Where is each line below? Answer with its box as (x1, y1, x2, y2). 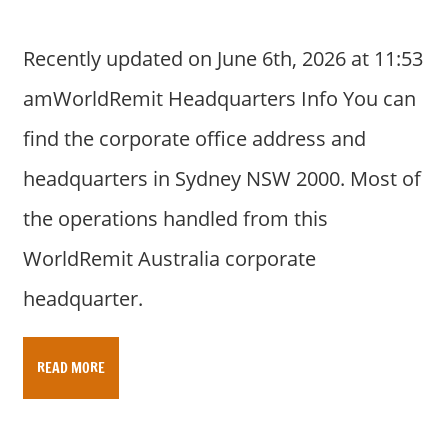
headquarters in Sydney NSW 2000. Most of (22, 164, 421, 192)
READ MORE (36, 357, 105, 378)
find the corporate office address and (22, 124, 366, 152)
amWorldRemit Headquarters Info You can (22, 84, 416, 112)
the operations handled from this (22, 204, 328, 232)
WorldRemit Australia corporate (22, 244, 316, 272)
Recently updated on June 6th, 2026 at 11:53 (22, 44, 423, 72)
